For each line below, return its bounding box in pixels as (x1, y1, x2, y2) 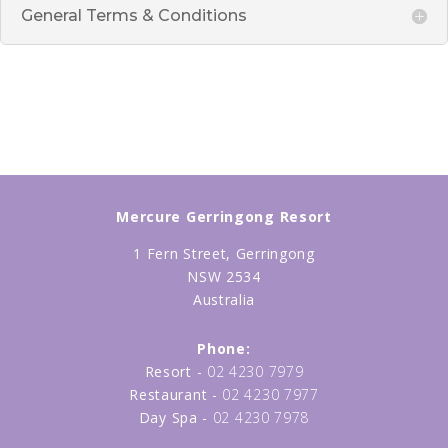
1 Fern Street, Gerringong (133, 244, 315, 263)
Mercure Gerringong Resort (116, 207, 332, 226)
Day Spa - (138, 408, 213, 427)
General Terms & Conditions (21, 6, 247, 25)
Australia (192, 290, 256, 309)
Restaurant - (129, 385, 223, 404)
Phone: (197, 339, 251, 358)
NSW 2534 (187, 267, 261, 286)
